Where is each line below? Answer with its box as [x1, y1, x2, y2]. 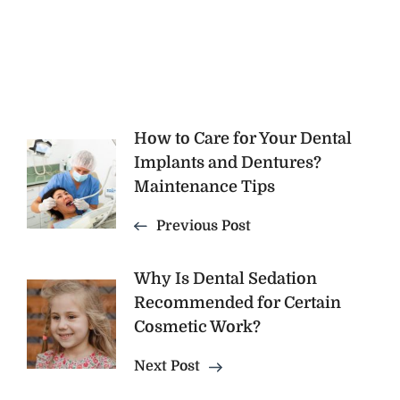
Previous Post [156, 218, 251, 235]
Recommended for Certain [134, 294, 341, 312]
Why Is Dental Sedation [134, 270, 317, 288]
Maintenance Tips [134, 178, 275, 196]
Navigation [26, 167, 199, 205]
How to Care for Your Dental [134, 129, 352, 148]
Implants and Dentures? [134, 154, 321, 172]
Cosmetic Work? [134, 318, 261, 337]
